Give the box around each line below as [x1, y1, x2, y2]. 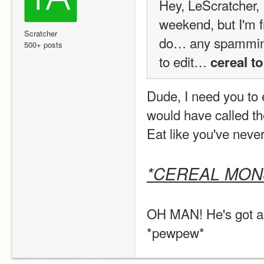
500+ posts [24, 39, 62, 50]
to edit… [159, 52, 210, 71]
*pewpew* [147, 223, 204, 242]
